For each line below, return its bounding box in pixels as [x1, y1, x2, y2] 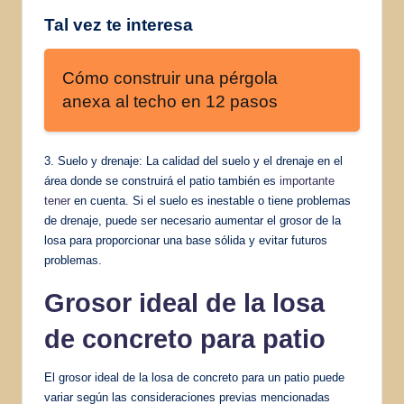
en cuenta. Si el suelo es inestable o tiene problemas [70, 193, 351, 207]
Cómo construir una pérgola [62, 68, 278, 87]
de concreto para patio [44, 324, 326, 353]
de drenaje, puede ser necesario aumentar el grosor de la [44, 213, 341, 227]
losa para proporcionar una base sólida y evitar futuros [44, 233, 327, 247]
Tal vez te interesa [44, 14, 193, 34]
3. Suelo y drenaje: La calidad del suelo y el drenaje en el [44, 153, 343, 168]
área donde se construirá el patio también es [44, 173, 280, 188]
